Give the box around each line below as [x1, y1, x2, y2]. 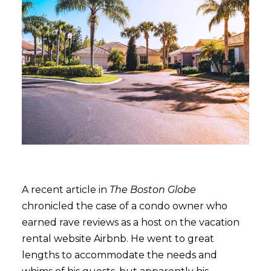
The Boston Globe [109, 184, 196, 195]
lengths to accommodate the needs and [21, 249, 217, 261]
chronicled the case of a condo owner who [21, 200, 227, 212]
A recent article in [21, 184, 109, 195]
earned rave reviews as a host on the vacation [21, 217, 240, 228]
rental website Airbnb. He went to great [21, 233, 214, 244]
